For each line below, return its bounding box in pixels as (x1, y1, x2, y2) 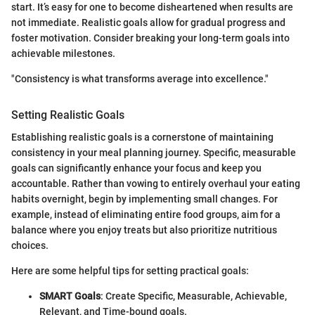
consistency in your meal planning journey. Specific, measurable (11, 146, 296, 158)
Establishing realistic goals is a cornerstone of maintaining (11, 131, 274, 143)
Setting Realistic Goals (11, 108, 124, 122)
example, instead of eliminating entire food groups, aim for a (11, 208, 281, 220)
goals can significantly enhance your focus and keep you (11, 162, 262, 174)
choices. (11, 239, 49, 251)
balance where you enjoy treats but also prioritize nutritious (11, 224, 277, 236)
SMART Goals (39, 290, 101, 302)
